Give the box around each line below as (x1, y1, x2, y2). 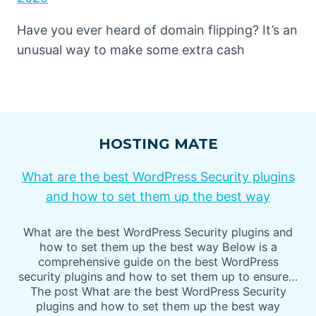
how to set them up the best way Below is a (39, 240, 277, 255)
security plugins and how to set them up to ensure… (18, 269, 298, 284)
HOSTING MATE (98, 135, 218, 153)
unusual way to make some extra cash (17, 42, 245, 57)
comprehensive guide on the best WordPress (37, 255, 279, 269)
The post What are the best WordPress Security (30, 284, 286, 299)
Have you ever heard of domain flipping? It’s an (17, 22, 298, 37)
